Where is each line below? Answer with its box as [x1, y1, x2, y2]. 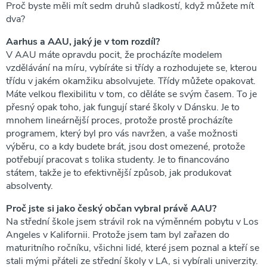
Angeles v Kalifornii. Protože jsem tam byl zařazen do [6, 228, 229, 241]
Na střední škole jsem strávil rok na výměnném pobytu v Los [6, 215, 259, 228]
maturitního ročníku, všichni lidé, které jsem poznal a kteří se [6, 241, 259, 254]
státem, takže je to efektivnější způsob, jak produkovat [6, 166, 231, 179]
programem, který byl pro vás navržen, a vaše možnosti [6, 126, 238, 140]
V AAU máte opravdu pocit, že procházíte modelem [6, 48, 222, 61]
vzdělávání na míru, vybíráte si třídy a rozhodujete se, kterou [6, 61, 257, 74]
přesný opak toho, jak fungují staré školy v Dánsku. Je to [6, 100, 240, 114]
